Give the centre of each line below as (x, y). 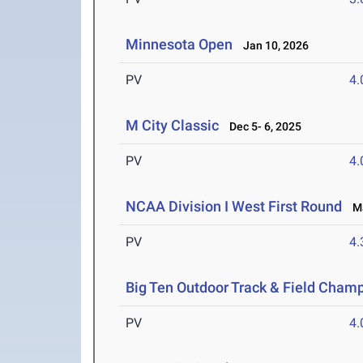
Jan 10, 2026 (273, 46)
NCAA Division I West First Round (234, 207)
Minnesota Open (179, 45)
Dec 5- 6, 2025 (262, 127)
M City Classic (173, 126)
